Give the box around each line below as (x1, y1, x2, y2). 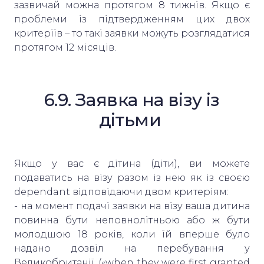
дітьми (98, 108, 166, 131)
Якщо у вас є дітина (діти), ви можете (14, 157, 250, 169)
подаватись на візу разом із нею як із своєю (14, 171, 250, 183)
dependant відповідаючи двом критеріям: (14, 186, 231, 197)
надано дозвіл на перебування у (14, 242, 250, 254)
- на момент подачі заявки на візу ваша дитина (14, 200, 250, 212)
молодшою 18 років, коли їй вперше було (14, 228, 250, 240)
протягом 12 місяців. (14, 41, 118, 53)
